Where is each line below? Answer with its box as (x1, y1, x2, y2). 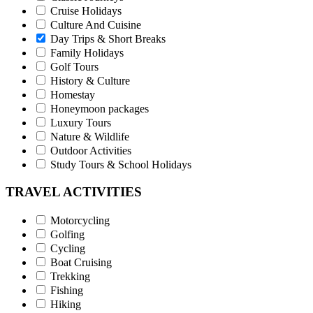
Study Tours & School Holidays (50, 159, 191, 171)
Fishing (50, 284, 83, 296)
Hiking (50, 298, 81, 310)
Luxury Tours (50, 117, 111, 129)
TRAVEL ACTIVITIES (6, 184, 142, 199)
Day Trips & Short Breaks (50, 33, 166, 45)
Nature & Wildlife (50, 131, 129, 143)
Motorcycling (50, 214, 110, 226)
